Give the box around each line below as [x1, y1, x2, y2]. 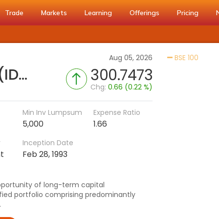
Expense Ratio [93, 108, 140, 117]
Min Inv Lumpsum [22, 108, 82, 117]
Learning [85, 8, 112, 17]
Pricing [177, 8, 198, 17]
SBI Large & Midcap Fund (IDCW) [19, 65, 27, 85]
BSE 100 [173, 53, 199, 63]
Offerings [130, 8, 159, 17]
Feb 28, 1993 [22, 149, 67, 160]
